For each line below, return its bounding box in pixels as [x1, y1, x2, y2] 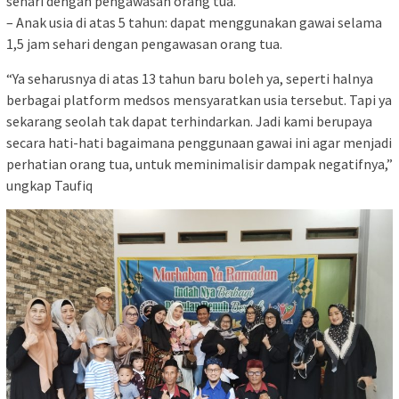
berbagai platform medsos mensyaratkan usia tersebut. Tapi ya [6, 90, 392, 109]
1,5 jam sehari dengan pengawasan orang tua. [6, 34, 282, 53]
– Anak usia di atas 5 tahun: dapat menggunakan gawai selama [6, 12, 382, 31]
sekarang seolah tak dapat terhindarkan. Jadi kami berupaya [6, 111, 372, 130]
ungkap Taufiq [6, 175, 93, 194]
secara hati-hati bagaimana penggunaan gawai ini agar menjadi [6, 133, 392, 151]
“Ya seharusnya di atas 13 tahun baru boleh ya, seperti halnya [6, 69, 373, 87]
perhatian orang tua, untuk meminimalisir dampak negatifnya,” [6, 154, 393, 173]
